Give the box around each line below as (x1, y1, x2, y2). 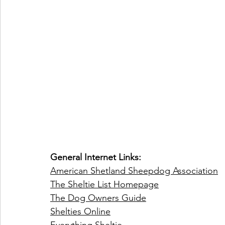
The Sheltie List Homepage (50, 179, 159, 190)
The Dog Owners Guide (50, 192, 146, 204)
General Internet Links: (50, 152, 141, 163)
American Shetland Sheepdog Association (50, 165, 218, 177)
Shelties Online (50, 206, 110, 217)
